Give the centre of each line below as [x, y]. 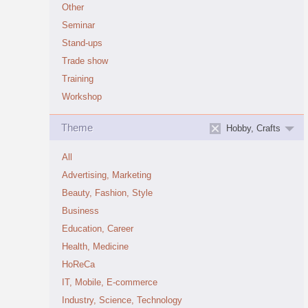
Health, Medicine [95, 247]
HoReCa [78, 265]
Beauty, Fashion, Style [107, 193]
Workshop [82, 97]
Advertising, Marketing [107, 175]
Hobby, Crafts [253, 129]
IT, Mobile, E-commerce [110, 283]
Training [78, 79]
